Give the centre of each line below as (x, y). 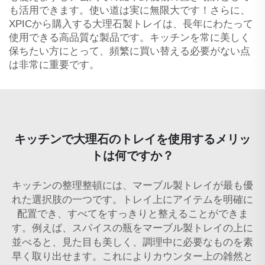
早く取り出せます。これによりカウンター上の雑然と (132, 256)
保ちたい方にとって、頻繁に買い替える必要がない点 (130, 51)
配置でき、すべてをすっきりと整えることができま (132, 214)
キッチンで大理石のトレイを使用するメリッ (132, 139)
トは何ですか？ (132, 155)
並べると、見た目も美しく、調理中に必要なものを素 (132, 242)
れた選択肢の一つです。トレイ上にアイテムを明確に (132, 199)
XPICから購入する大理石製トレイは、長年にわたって (131, 24)
